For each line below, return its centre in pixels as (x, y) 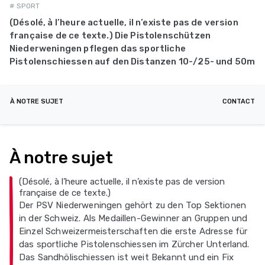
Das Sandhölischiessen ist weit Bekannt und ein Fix (127, 257)
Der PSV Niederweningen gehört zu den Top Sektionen (133, 205)
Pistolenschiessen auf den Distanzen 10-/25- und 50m (132, 62)
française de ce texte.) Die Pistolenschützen (110, 35)
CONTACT (239, 101)
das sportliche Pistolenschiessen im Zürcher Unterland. (134, 244)
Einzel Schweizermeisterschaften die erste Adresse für (133, 231)
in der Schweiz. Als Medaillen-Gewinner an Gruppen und (133, 218)
